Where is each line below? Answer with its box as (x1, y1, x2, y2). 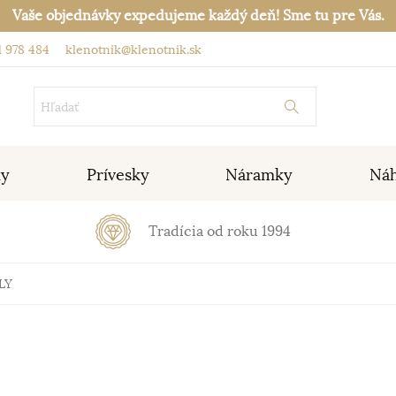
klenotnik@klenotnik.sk (62, 42, 202, 57)
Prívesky (86, 165, 149, 185)
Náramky (225, 165, 293, 185)
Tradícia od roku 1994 (148, 223, 291, 240)
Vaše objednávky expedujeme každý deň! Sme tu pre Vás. (11, 7, 385, 25)
